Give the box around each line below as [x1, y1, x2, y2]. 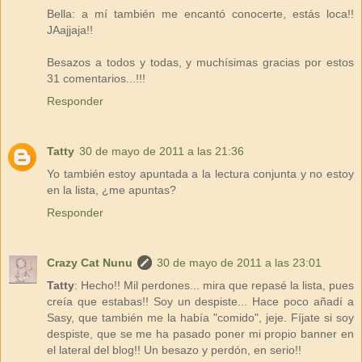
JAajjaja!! [47, 23, 93, 36]
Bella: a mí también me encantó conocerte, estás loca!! [47, 6, 354, 20]
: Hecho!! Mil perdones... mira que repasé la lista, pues [74, 278, 354, 292]
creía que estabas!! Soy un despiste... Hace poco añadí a [47, 294, 354, 308]
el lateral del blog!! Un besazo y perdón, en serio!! [47, 343, 301, 356]
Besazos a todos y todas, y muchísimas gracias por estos [47, 55, 354, 69]
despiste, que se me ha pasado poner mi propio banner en [47, 326, 354, 340]
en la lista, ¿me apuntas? [47, 183, 176, 196]
